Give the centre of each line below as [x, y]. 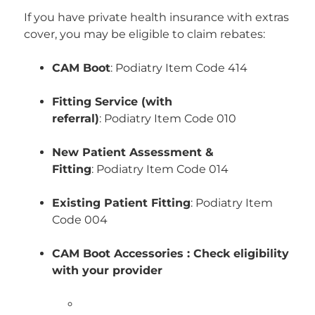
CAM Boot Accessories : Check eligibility [171, 253]
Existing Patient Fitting [122, 202]
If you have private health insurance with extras [157, 17]
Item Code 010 [195, 118]
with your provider [108, 270]
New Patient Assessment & [133, 152]
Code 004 [80, 219]
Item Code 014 [188, 169]
